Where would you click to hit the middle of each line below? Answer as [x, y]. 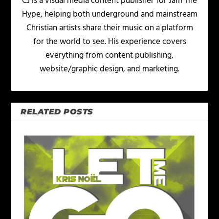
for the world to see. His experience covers [109, 42]
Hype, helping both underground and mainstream [109, 15]
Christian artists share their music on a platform [109, 28]
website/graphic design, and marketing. [109, 69]
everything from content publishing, [109, 56]
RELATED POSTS [57, 112]
